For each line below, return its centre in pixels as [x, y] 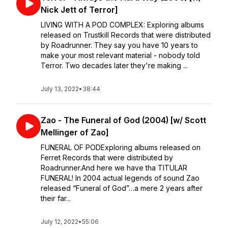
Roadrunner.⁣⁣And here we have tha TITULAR [114, 168]
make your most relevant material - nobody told [120, 55]
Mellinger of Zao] [75, 132]
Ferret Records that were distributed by [107, 158]
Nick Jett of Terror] [79, 10]
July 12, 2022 [60, 222]
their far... [56, 198]
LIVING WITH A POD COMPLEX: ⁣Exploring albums [122, 25]
